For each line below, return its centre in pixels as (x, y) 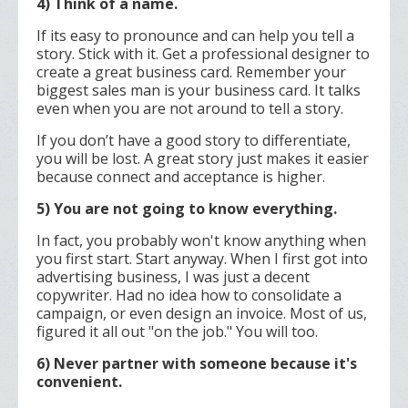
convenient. (79, 382)
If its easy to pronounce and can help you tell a (195, 36)
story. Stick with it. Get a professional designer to (203, 54)
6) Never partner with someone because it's (197, 364)
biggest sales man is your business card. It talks (199, 91)
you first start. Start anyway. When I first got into (202, 259)
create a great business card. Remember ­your (191, 72)
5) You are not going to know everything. (187, 209)
